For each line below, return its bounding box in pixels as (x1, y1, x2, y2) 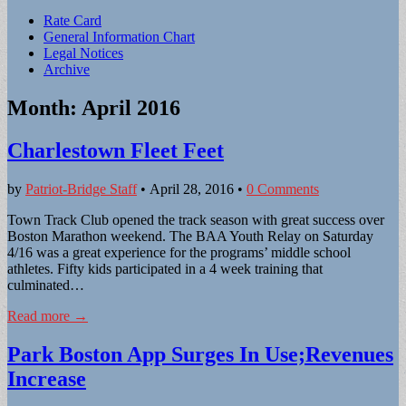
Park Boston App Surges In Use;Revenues (7, 342, 393, 366)
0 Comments (246, 180, 319, 197)
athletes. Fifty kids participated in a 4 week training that (7, 260, 323, 276)
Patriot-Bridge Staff (25, 180, 137, 197)
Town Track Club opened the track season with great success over (7, 211, 384, 227)
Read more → (7, 307, 88, 324)
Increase (7, 366, 86, 391)
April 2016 (82, 95, 180, 120)
